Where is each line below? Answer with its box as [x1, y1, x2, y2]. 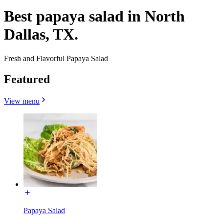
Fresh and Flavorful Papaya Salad [4, 54, 108, 63]
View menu [4, 96, 40, 105]
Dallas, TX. [4, 25, 78, 44]
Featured [4, 72, 50, 86]
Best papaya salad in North [4, 7, 185, 25]
